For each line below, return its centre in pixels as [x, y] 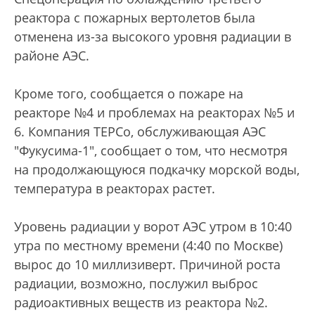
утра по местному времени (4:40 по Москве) [148, 245]
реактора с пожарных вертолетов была [135, 17]
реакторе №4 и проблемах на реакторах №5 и [154, 112]
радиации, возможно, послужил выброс [136, 283]
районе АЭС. [52, 55]
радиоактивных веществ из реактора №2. [141, 302]
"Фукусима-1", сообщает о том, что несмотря [151, 150]
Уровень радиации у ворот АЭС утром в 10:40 [153, 226]
